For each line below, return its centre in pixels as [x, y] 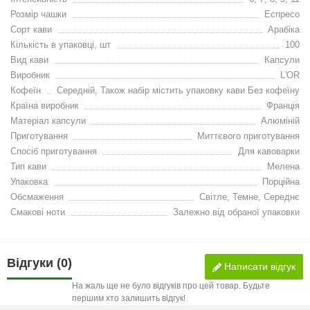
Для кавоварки [269, 152]
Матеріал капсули [48, 121]
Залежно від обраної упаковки [236, 212]
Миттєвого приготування [248, 136]
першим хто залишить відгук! [129, 299]
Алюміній [280, 121]
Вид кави [29, 60]
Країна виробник [45, 106]
